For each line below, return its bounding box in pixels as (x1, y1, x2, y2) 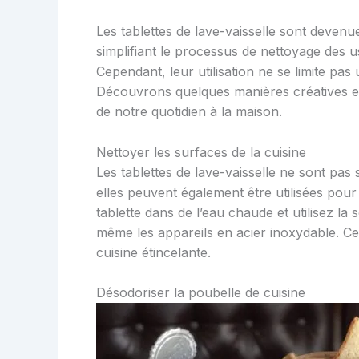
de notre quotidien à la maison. (96, 103, 282, 119)
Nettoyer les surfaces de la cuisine (96, 143, 306, 160)
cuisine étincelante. (96, 244, 211, 260)
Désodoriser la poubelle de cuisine (96, 284, 305, 301)
